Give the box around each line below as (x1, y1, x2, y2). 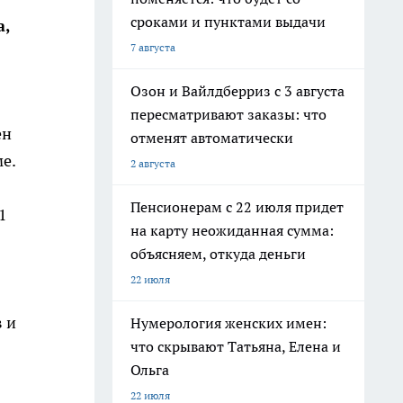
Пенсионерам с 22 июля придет (130, 198, 344, 216)
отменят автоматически (130, 129, 293, 147)
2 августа (130, 157, 175, 170)
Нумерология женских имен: (130, 314, 327, 332)
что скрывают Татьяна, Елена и (130, 337, 341, 355)
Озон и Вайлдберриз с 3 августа (130, 82, 345, 100)
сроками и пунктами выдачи (130, 13, 326, 31)
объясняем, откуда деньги (130, 245, 306, 263)
